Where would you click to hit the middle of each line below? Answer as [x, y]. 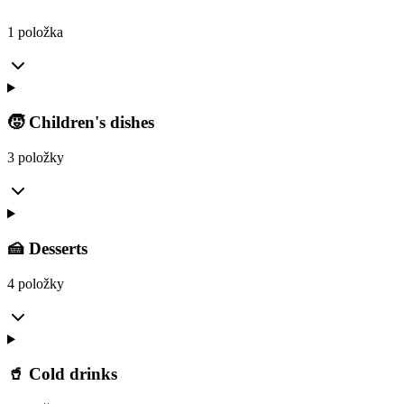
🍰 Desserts [47, 248]
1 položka [35, 32]
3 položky [36, 158]
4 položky [36, 283]
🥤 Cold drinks [62, 374]
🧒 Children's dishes [81, 123]
